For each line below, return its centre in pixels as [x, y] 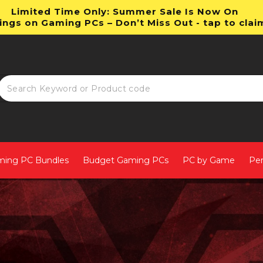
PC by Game [209, 160]
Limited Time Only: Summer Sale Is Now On [125, 11]
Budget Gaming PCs [126, 160]
